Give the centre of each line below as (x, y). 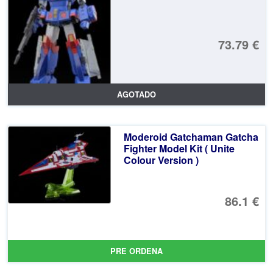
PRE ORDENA (136, 251)
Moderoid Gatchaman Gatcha (191, 136)
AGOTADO (136, 94)
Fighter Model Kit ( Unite (179, 148)
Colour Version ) (161, 160)
